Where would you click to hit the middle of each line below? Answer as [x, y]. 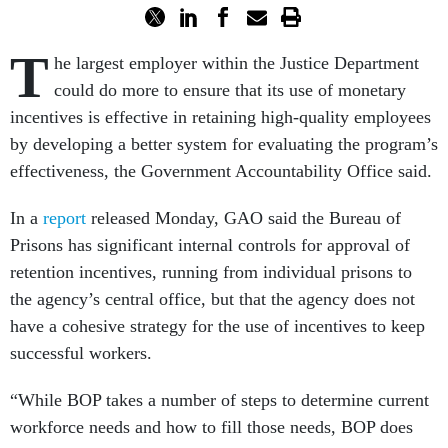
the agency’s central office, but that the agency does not [212, 299]
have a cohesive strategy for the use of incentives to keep [217, 326]
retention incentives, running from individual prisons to [211, 272]
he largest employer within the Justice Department [236, 63]
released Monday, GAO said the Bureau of [243, 218]
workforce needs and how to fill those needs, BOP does [211, 427]
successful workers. [81, 353]
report [64, 218]
